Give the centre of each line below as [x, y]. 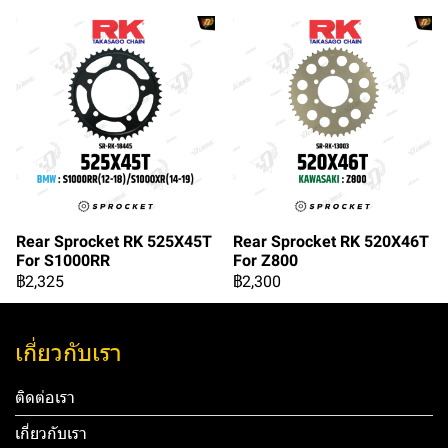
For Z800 [265, 260]
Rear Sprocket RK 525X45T [114, 241]
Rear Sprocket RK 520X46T [331, 241]
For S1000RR [63, 260]
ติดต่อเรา [45, 397]
